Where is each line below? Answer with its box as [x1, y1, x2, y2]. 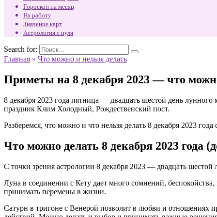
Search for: [4, 45, 37, 53]
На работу [23, 12, 51, 19]
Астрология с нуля [23, 29, 73, 36]
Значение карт [23, 20, 62, 28]
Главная [4, 55, 30, 63]
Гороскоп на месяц [23, 3, 74, 10]
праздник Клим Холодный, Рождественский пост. [4, 104, 170, 113]
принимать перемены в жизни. [4, 187, 106, 196]
